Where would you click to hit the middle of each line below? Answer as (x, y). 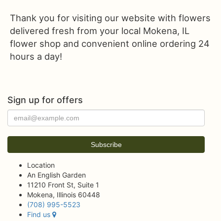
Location (41, 165)
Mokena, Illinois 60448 (64, 195)
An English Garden (56, 175)
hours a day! (36, 56)
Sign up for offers (45, 100)
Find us (40, 214)
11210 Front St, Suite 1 (63, 185)
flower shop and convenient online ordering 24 (110, 43)
